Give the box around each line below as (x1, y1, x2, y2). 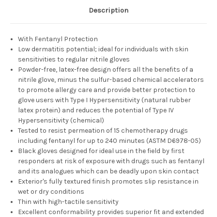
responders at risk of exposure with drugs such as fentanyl (18, 157, 205, 166)
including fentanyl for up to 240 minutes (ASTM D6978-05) (18, 137, 201, 145)
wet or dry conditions (18, 187, 85, 196)
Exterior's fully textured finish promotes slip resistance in (18, 177, 199, 186)
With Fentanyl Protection (18, 35, 98, 44)
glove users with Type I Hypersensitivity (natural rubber (18, 96, 191, 105)
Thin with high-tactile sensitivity (18, 198, 119, 206)
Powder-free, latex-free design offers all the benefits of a (18, 65, 194, 74)
